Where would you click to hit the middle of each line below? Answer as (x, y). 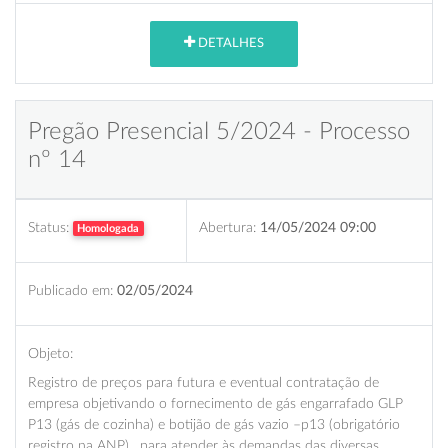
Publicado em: (70, 290)
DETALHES (229, 44)
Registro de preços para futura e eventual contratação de (203, 382)
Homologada (108, 228)
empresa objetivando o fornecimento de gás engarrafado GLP (215, 403)
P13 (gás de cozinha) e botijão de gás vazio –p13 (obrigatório (214, 424)
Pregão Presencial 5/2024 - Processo (219, 131)
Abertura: (227, 227)
